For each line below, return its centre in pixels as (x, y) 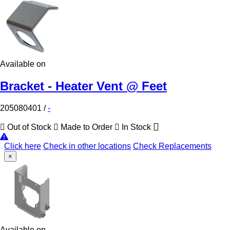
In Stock (136, 127)
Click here (23, 146)
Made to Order (87, 127)
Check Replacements (172, 146)
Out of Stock (29, 127)
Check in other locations (87, 146)
